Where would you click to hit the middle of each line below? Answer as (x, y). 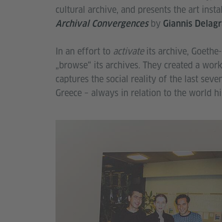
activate (128, 51)
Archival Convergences (102, 24)
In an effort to (84, 51)
